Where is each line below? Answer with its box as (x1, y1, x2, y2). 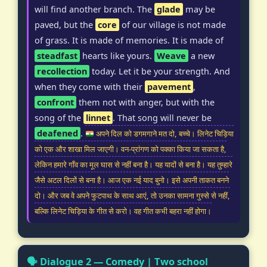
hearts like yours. (80, 50, 154, 62)
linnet (86, 112, 110, 124)
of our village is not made (119, 19, 226, 31)
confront (37, 97, 74, 108)
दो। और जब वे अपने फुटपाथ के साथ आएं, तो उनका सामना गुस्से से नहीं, (35, 190, 230, 201)
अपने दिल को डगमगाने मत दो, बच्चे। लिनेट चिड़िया (94, 128, 234, 139)
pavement (147, 81, 191, 93)
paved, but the (35, 19, 95, 31)
